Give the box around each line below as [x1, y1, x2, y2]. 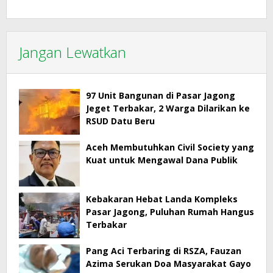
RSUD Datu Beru [86, 115, 155, 127]
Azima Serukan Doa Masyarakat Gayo [86, 257, 251, 269]
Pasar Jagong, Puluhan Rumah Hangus [86, 205, 254, 218]
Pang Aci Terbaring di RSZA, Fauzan [86, 244, 241, 257]
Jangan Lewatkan [19, 41, 126, 62]
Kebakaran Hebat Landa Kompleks [86, 193, 238, 205]
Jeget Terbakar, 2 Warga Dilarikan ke [86, 102, 250, 114]
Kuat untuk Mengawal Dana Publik [86, 154, 238, 166]
